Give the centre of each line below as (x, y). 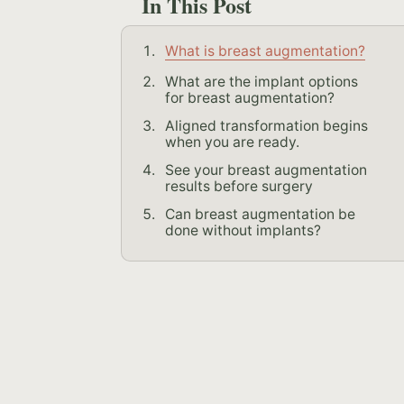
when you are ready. (233, 142)
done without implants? (243, 230)
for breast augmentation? (250, 97)
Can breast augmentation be (261, 214)
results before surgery (239, 186)
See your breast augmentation (266, 170)
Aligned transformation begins (267, 125)
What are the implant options (262, 81)
